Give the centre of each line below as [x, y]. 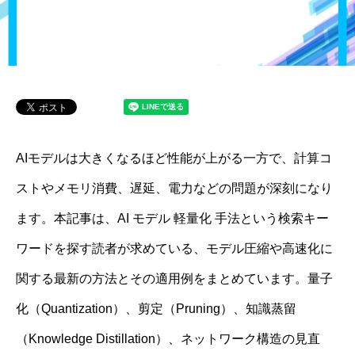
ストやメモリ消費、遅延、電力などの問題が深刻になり [174, 188]
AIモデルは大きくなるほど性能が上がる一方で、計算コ [174, 158]
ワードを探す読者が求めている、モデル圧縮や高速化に [174, 248]
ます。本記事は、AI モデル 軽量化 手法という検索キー [172, 218]
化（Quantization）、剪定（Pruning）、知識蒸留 [156, 309]
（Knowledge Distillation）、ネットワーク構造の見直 [168, 339]
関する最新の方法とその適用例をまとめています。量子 [174, 279]
